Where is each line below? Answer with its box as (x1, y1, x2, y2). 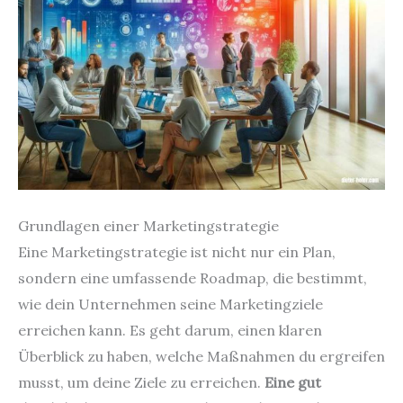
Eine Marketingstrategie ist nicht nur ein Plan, (18, 242, 336, 261)
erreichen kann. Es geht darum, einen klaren (18, 320, 322, 339)
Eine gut (264, 372, 321, 391)
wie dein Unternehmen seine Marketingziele (18, 294, 323, 313)
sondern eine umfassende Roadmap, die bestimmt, (18, 268, 367, 287)
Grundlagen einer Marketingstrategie (18, 216, 279, 235)
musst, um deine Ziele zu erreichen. (18, 372, 264, 391)
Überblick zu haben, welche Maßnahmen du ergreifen (18, 346, 385, 365)
